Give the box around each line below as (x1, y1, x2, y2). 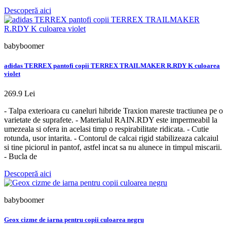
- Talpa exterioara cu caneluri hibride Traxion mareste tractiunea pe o (4, 106, 223, 116)
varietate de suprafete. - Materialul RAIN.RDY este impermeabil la (4, 116, 217, 125)
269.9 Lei (4, 89, 35, 98)
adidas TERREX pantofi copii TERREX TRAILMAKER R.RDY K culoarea (4, 61, 220, 69)
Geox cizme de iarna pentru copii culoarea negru (4, 216, 144, 224)
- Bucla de (4, 152, 37, 161)
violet (4, 69, 20, 78)
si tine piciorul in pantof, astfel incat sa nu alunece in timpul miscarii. (4, 143, 222, 152)
